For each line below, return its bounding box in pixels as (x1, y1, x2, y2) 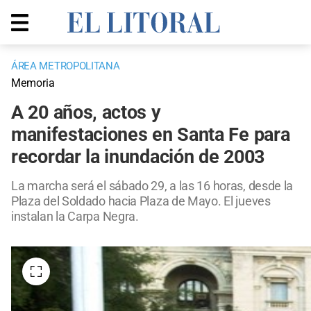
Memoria (11, 76, 55, 90)
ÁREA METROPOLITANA (11, 60, 120, 73)
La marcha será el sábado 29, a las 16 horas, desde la (11, 178, 294, 194)
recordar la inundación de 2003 (11, 146, 265, 169)
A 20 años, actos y (11, 101, 161, 124)
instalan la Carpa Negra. (11, 209, 139, 224)
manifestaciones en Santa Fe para (11, 124, 290, 146)
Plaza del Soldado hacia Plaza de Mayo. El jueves (11, 194, 271, 209)
